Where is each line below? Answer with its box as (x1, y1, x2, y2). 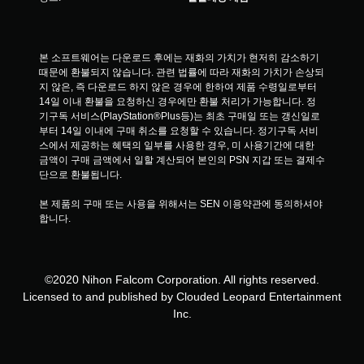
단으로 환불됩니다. (39, 169, 122, 180)
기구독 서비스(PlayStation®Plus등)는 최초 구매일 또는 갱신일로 (39, 110, 320, 122)
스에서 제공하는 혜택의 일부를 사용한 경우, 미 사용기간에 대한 (39, 140, 314, 151)
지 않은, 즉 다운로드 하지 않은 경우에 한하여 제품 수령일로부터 (39, 81, 317, 93)
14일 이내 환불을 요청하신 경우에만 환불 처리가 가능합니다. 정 (39, 96, 316, 107)
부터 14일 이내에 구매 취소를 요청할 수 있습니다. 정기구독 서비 (39, 125, 318, 136)
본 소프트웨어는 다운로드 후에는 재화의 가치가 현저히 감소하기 (39, 52, 319, 63)
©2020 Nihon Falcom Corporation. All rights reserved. (45, 273, 319, 286)
